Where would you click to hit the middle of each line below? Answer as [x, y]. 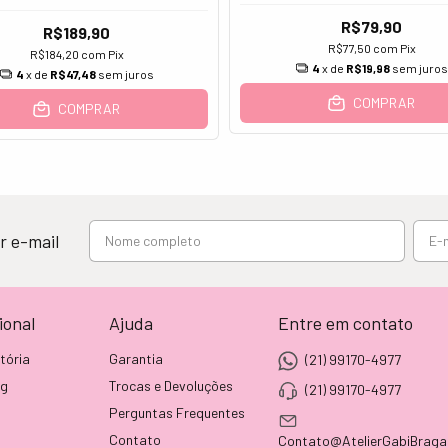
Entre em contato [345, 322]
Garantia [135, 358]
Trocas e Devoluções [170, 385]
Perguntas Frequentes [176, 412]
